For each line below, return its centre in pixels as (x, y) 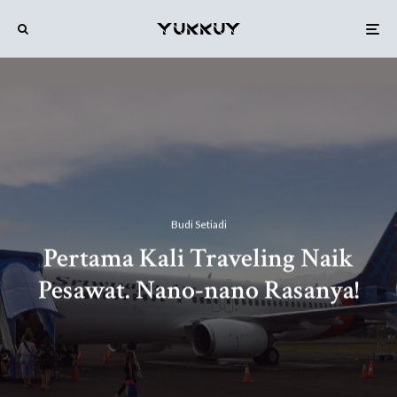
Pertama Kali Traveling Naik (198, 259)
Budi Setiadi (198, 224)
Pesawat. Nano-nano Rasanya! (198, 291)
